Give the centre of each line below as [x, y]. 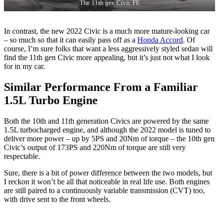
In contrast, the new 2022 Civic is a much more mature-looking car [107, 31]
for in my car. [24, 66]
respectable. [22, 156]
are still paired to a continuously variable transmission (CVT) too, [104, 190]
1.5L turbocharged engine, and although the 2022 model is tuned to [107, 130]
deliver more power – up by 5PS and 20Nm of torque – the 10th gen [109, 138]
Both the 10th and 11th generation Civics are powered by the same [106, 121]
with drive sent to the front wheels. [57, 199]
